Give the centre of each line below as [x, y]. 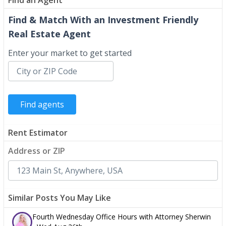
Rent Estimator [38, 132]
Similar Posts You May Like [60, 197]
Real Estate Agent [49, 34]
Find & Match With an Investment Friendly [103, 19]
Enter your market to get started [70, 53]
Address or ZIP [37, 151]
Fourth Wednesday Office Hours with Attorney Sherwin [122, 216]
